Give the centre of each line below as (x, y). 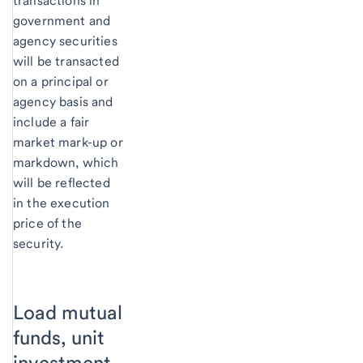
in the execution (62, 203)
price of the (47, 223)
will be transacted (66, 61)
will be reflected (62, 182)
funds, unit (59, 337)
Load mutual (68, 312)
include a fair (51, 122)
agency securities (65, 41)
